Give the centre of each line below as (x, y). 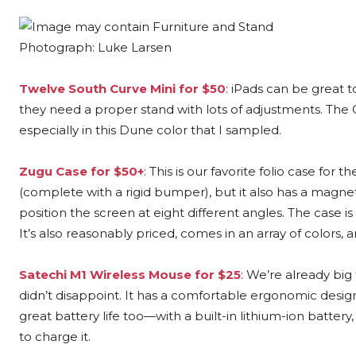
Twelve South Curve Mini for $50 (122, 88)
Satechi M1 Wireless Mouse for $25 (130, 274)
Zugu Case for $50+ (81, 171)
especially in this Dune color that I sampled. (150, 130)
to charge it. (55, 336)
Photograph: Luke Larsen (95, 47)
